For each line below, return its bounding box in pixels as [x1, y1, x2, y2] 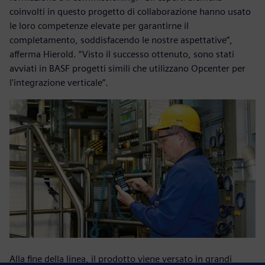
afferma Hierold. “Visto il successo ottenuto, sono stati [9, 49, 234, 60]
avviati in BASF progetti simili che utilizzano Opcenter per [9, 63, 245, 75]
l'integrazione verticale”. [9, 77, 108, 89]
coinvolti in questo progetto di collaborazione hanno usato [9, 6, 251, 18]
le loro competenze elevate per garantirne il [9, 20, 189, 32]
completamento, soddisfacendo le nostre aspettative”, [9, 34, 232, 46]
